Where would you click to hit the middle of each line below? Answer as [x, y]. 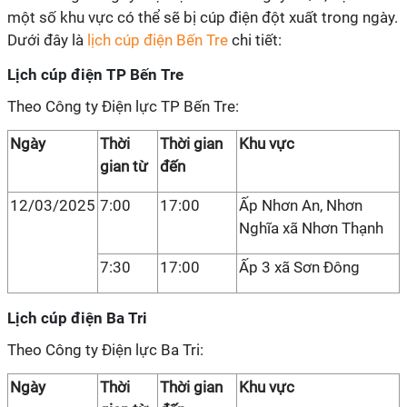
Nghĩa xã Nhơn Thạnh [311, 228]
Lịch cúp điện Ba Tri [77, 318]
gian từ [124, 166]
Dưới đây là [45, 40]
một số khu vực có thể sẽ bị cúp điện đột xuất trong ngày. [203, 17]
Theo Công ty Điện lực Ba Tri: [105, 350]
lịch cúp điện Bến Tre [156, 40]
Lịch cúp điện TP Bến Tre [95, 74]
